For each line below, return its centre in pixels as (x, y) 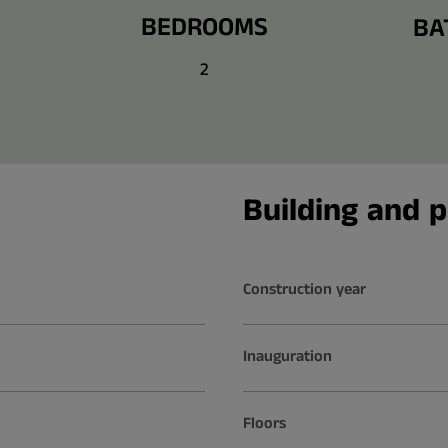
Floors (264, 423)
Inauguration (287, 356)
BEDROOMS (204, 28)
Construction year (304, 289)
